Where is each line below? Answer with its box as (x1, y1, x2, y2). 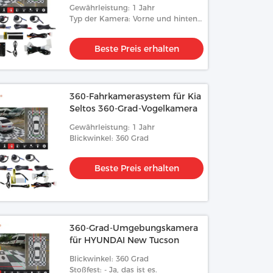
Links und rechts (69, 25, 131, 34)
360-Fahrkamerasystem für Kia (69, 91, 202, 102)
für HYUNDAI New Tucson (69, 235, 180, 246)
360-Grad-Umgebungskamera (69, 222, 199, 233)
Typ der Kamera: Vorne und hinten (69, 14, 198, 23)
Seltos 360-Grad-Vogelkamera (69, 103, 198, 114)
